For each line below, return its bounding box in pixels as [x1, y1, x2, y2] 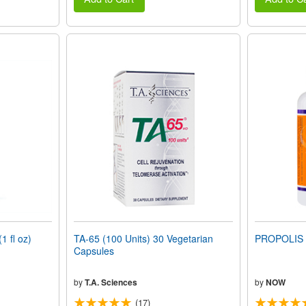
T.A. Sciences [84, 276, 137, 289]
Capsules [73, 244, 114, 258]
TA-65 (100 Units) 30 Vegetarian [73, 232, 213, 246]
